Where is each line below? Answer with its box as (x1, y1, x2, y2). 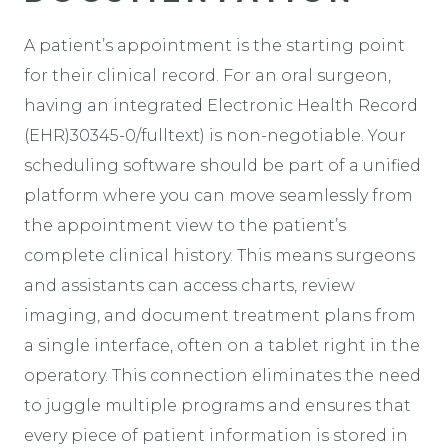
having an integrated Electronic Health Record (24, 95, 418, 115)
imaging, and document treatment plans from (24, 305, 416, 325)
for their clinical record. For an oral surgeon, (24, 65, 391, 85)
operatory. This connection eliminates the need (24, 365, 421, 385)
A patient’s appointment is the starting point (24, 35, 405, 55)
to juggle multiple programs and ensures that (24, 395, 411, 415)
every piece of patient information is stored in (24, 425, 408, 445)
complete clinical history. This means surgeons (24, 245, 415, 265)
